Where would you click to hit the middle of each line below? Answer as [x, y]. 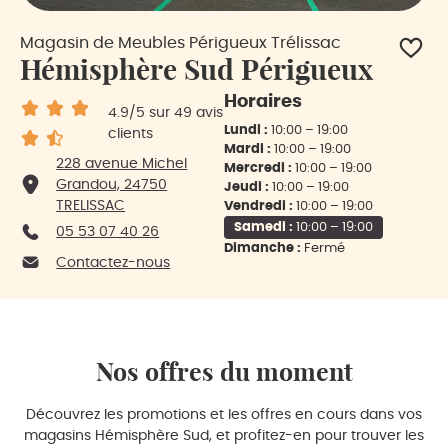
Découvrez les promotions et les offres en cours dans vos [224, 414]
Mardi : [249, 149]
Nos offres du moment [224, 371]
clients [131, 133]
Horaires [263, 101]
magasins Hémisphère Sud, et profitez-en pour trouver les [224, 435]
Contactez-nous [113, 262]
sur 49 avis [184, 112]
